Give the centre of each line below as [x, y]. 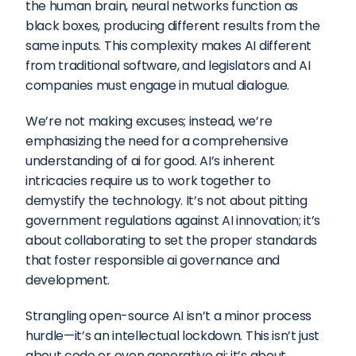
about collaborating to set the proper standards [171, 240]
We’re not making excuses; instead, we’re [149, 121]
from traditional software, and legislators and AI [168, 66]
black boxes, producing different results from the [173, 26]
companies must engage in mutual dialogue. [157, 85]
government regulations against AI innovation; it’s [173, 221]
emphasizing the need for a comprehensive [157, 141]
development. [68, 280]
